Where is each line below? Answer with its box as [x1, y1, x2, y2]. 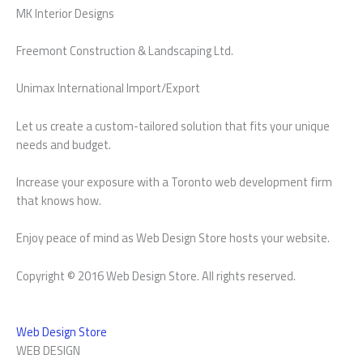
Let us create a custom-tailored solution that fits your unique [16, 116, 330, 135]
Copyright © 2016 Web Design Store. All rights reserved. [16, 266, 296, 285]
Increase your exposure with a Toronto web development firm [16, 173, 332, 191]
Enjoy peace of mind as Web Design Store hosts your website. [16, 228, 330, 248]
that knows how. [16, 191, 101, 210]
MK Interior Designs [16, 3, 114, 23]
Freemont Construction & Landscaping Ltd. [16, 41, 233, 60]
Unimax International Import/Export [16, 79, 200, 98]
